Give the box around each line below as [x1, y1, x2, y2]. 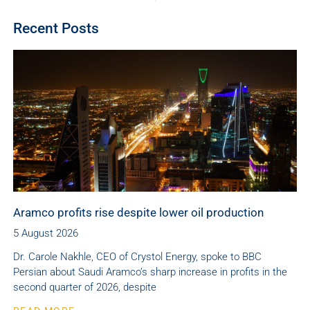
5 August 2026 [13, 227, 78, 240]
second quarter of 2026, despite [13, 281, 156, 294]
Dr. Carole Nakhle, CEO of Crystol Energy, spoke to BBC [13, 250, 262, 264]
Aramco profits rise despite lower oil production [13, 206, 264, 220]
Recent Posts [13, 20, 99, 37]
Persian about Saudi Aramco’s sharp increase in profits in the [13, 266, 287, 279]
